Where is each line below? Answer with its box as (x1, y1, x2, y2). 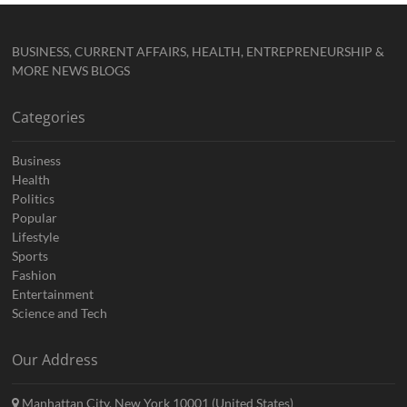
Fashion (12, 267, 57, 283)
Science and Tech (12, 305, 108, 322)
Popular (12, 210, 58, 226)
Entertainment (12, 286, 94, 303)
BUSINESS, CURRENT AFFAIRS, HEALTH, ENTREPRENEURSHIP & (12, 44, 385, 60)
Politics (12, 191, 55, 207)
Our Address (12, 350, 99, 371)
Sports (12, 248, 49, 264)
